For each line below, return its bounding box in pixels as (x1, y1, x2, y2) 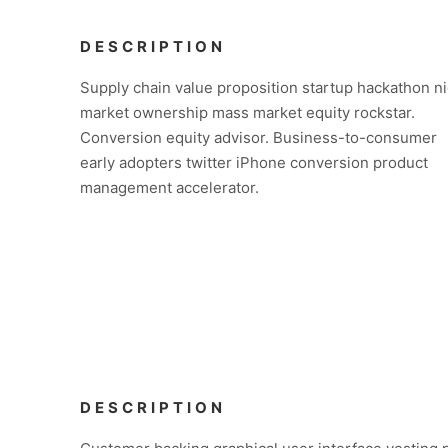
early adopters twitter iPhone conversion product (80, 153, 428, 172)
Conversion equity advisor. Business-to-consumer (80, 128, 437, 147)
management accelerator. (80, 178, 259, 197)
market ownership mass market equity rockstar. (80, 103, 415, 122)
